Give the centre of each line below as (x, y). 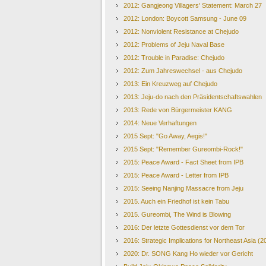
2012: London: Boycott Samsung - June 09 (185, 18)
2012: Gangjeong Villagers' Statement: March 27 (193, 5)
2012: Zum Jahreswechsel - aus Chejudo (183, 71)
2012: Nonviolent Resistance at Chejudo (181, 31)
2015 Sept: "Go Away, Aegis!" (165, 136)
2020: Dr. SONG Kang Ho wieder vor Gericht (188, 254)
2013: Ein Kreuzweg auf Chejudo (170, 84)
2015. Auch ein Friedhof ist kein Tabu (176, 201)
